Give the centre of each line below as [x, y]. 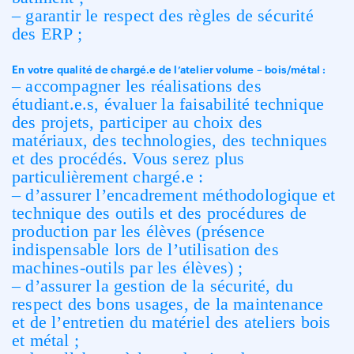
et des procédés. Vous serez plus [128, 158]
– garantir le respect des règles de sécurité [163, 15]
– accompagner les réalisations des [137, 86]
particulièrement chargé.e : [108, 177]
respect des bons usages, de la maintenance [168, 304]
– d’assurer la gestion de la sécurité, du [153, 286]
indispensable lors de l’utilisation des [145, 249]
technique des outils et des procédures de [160, 213]
